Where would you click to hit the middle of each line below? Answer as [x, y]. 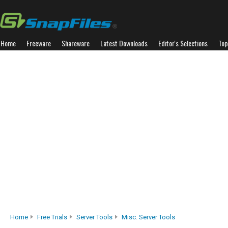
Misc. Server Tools [148, 217]
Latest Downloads [124, 43]
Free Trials [52, 217]
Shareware [76, 43]
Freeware [39, 43]
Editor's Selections [183, 43]
